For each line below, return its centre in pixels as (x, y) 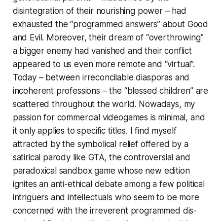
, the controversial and (147, 157)
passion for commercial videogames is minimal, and (109, 117)
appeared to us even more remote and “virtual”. (104, 64)
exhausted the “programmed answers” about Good (110, 24)
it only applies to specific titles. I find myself (94, 130)
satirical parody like (50, 157)
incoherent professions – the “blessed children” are (110, 91)
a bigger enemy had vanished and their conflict (102, 51)
